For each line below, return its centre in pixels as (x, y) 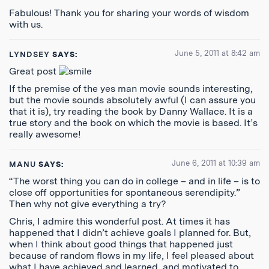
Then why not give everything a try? (88, 204)
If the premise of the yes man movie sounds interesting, (131, 89)
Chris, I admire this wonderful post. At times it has (119, 221)
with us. (26, 24)
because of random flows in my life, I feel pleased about (131, 255)
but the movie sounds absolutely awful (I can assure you (132, 100)
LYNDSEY (30, 54)
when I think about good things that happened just (121, 244)
